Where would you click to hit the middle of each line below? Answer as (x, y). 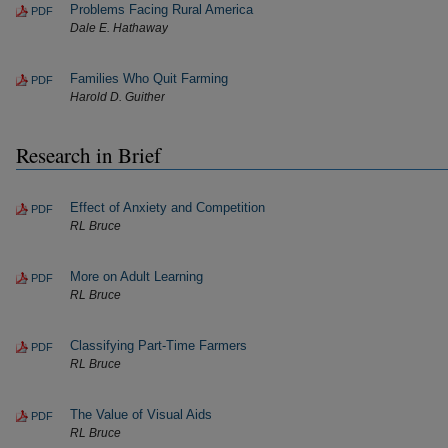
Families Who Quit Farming (149, 78)
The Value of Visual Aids (141, 414)
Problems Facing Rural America (161, 9)
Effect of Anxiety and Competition (167, 207)
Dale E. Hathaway (119, 28)
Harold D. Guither (117, 97)
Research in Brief (88, 155)
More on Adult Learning (136, 276)
